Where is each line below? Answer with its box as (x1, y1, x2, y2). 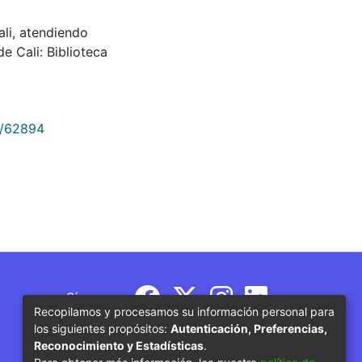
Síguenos (66, 288, 122, 305)
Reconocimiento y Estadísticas (34, 338, 204, 352)
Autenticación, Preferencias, (170, 321, 327, 335)
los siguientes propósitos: (34, 321, 170, 335)
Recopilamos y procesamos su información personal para (34, 304, 335, 318)
